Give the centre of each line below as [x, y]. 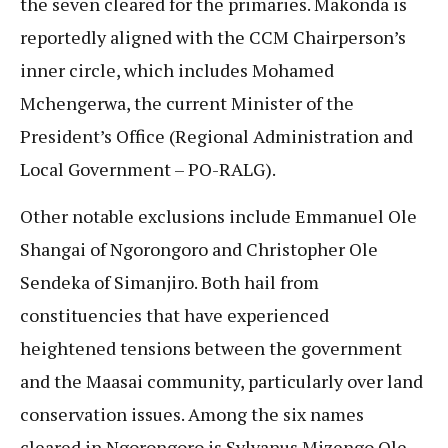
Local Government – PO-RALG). [148, 168]
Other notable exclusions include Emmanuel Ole [218, 216]
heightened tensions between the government [211, 348]
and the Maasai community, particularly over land [221, 381]
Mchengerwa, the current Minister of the [187, 102]
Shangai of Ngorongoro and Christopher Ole [199, 249]
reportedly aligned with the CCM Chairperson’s [213, 36]
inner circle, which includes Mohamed [177, 69]
